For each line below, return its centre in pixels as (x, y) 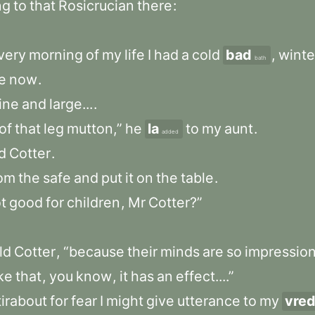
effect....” (205, 276)
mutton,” (95, 129)
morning (56, 55)
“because (94, 252)
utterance (209, 301)
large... (71, 104)
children (94, 202)
